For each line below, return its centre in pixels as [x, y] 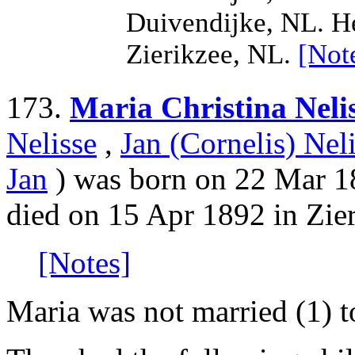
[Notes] [84, 263]
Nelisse [52, 143]
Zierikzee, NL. [212, 55]
